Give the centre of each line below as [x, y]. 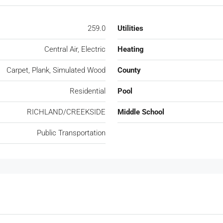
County [129, 70]
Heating [131, 49]
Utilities [130, 28]
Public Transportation [71, 133]
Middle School [141, 112]
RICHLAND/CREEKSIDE [66, 112]
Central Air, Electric [75, 49]
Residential [88, 91]
